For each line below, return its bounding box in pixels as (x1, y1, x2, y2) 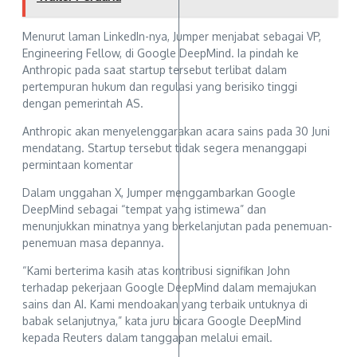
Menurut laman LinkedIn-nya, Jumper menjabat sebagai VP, (22, 29, 321, 43)
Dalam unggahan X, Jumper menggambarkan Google (22, 185, 296, 199)
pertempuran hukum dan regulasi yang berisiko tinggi (22, 79, 297, 93)
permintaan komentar (22, 157, 133, 171)
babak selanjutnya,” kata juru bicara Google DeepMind (22, 313, 301, 328)
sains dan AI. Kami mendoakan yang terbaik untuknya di (22, 296, 308, 311)
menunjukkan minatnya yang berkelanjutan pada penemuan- (22, 218, 332, 233)
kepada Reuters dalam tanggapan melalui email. (22, 330, 273, 344)
